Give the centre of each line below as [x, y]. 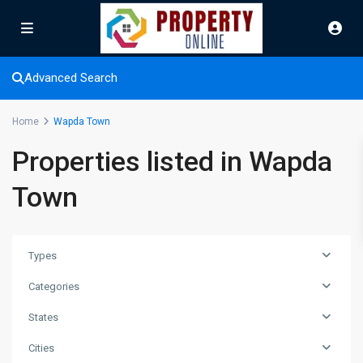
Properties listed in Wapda [172, 161]
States [43, 317]
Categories [54, 286]
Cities [41, 348]
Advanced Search [71, 78]
